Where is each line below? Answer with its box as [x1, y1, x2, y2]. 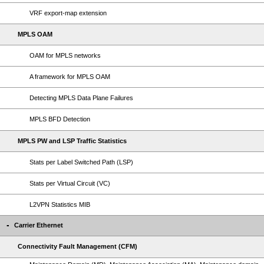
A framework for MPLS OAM [29, 73, 110, 80]
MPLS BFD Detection [29, 115, 90, 123]
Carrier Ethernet [14, 222, 63, 229]
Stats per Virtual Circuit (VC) [29, 180, 110, 187]
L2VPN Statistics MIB [29, 201, 90, 208]
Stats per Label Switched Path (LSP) [29, 159, 133, 166]
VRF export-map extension [29, 9, 107, 16]
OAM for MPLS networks [29, 52, 101, 59]
